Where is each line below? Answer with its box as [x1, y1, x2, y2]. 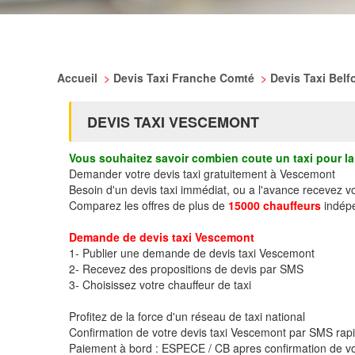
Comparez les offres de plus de [69, 197, 228, 213]
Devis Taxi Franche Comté [113, 70, 258, 86]
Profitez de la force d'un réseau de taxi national [69, 308, 305, 324]
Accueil [57, 70, 101, 86]
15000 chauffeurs [228, 197, 321, 213]
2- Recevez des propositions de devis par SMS [69, 261, 303, 277]
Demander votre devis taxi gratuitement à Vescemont [69, 166, 335, 181]
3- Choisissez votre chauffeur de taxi [69, 277, 251, 292]
